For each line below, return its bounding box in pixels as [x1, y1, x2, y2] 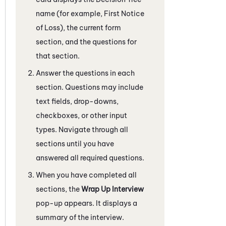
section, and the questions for [36, 37, 137, 46]
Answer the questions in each [36, 68, 135, 78]
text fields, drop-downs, [36, 96, 119, 106]
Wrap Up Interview [81, 184, 144, 194]
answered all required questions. [36, 153, 144, 162]
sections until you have [36, 139, 114, 148]
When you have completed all [36, 170, 137, 180]
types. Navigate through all [36, 125, 128, 134]
